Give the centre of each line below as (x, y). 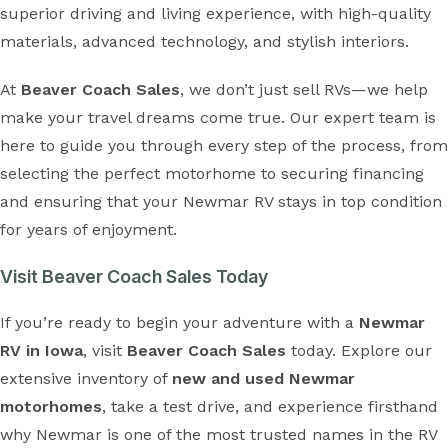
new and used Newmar (263, 378)
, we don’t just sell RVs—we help (304, 89)
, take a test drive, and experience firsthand (270, 406)
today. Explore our (359, 350)
